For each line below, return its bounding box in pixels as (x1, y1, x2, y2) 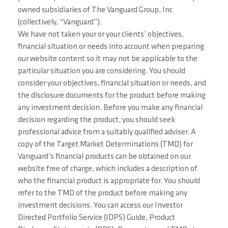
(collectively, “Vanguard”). (18, 18, 102, 27)
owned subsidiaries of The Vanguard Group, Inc (18, 6, 173, 15)
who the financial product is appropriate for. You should (18, 177, 200, 186)
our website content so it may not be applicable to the (18, 55, 197, 64)
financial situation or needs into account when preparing (18, 43, 204, 51)
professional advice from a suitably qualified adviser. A (18, 128, 196, 137)
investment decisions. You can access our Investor (18, 202, 183, 210)
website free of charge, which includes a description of (18, 165, 197, 174)
